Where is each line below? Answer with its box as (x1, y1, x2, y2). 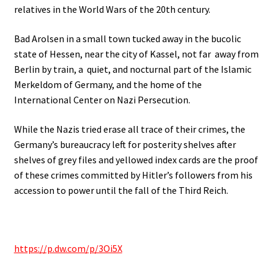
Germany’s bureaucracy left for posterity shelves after (13, 138, 236, 150)
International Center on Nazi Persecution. (13, 94, 190, 106)
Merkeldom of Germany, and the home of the (13, 78, 202, 91)
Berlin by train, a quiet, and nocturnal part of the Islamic (13, 63, 251, 76)
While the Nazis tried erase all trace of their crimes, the (13, 122, 245, 135)
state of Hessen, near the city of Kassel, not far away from (13, 48, 259, 61)
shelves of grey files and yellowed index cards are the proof (13, 153, 258, 166)
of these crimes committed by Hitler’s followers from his (13, 168, 253, 181)
